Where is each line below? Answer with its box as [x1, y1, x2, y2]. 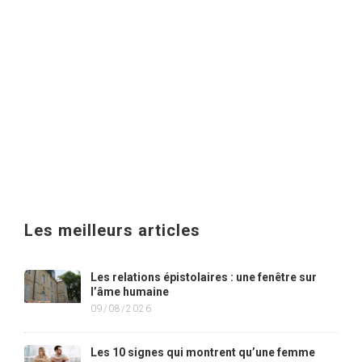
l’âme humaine [90, 285, 169, 298]
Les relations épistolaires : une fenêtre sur [90, 271, 317, 284]
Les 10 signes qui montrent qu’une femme [90, 346, 315, 359]
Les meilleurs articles [24, 221, 200, 240]
